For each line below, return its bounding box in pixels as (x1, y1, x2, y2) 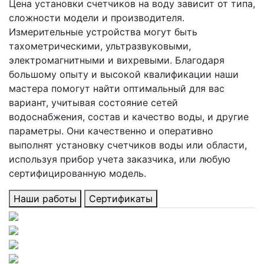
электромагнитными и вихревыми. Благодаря (9, 54, 225, 66)
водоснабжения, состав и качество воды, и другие (9, 111, 249, 123)
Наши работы (14, 193, 77, 204)
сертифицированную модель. (9, 167, 146, 179)
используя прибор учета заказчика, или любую (9, 153, 230, 165)
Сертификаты (89, 193, 153, 204)
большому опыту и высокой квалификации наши (9, 68, 239, 80)
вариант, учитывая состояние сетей (9, 97, 178, 108)
